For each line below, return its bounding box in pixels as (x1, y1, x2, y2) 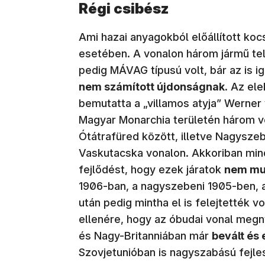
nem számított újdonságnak (79, 80, 225, 93)
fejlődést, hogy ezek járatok (79, 163, 224, 176)
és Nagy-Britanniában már (79, 230, 212, 243)
